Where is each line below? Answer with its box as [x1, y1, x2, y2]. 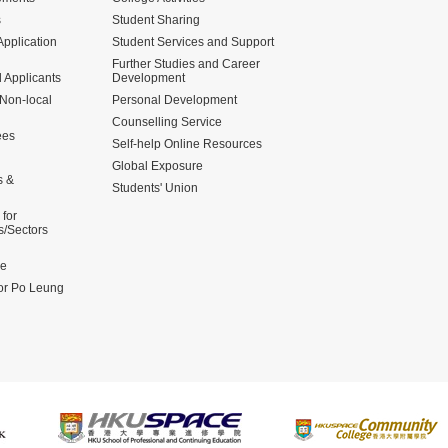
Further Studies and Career [112, 56, 260, 71]
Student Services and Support [112, 34, 274, 49]
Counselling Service [112, 114, 222, 129]
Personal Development [112, 92, 237, 107]
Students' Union [112, 180, 198, 195]
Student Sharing [112, 12, 200, 27]
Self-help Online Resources [112, 136, 262, 151]
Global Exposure [112, 158, 203, 173]
